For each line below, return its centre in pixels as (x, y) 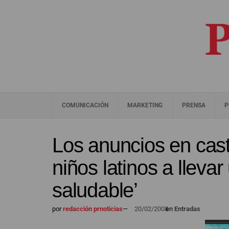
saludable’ (95, 190)
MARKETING (145, 105)
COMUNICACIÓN (85, 105)
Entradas (187, 209)
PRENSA (193, 105)
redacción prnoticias (92, 209)
